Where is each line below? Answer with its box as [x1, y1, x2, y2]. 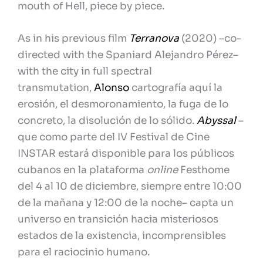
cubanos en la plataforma [18, 163, 147, 176]
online [147, 163, 178, 176]
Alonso [94, 81, 129, 94]
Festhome [178, 163, 230, 176]
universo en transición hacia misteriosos [18, 213, 218, 225]
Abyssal [197, 114, 236, 127]
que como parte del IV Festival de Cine [18, 130, 210, 143]
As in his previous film [18, 32, 129, 45]
